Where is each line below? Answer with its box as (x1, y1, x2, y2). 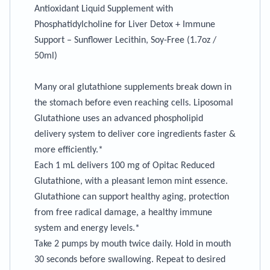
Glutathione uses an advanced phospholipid (34, 114, 203, 124)
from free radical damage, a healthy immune (34, 208, 212, 218)
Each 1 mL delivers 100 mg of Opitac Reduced (34, 161, 215, 171)
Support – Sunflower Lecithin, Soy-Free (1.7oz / (34, 36, 216, 45)
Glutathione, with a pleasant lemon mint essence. (34, 177, 228, 186)
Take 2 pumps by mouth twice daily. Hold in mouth (34, 239, 231, 249)
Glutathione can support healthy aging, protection (34, 192, 229, 202)
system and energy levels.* (34, 224, 140, 233)
